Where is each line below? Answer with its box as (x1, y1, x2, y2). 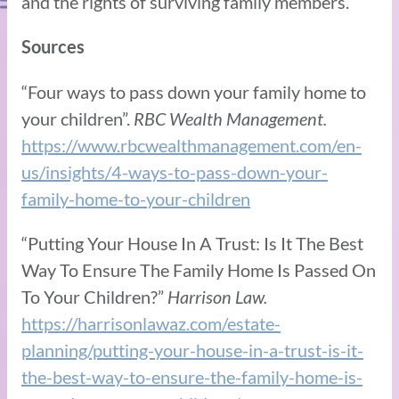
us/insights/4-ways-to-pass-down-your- (21, 160, 328, 183)
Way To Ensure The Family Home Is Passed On (21, 258, 376, 281)
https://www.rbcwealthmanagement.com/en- (21, 134, 362, 156)
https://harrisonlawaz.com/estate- (21, 312, 281, 334)
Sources (21, 36, 85, 57)
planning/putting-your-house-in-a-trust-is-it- (21, 338, 363, 361)
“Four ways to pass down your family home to (21, 80, 366, 102)
